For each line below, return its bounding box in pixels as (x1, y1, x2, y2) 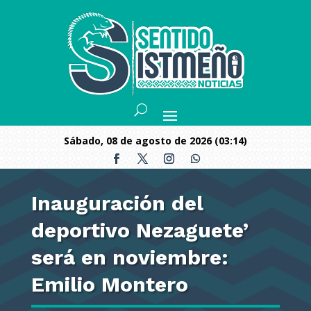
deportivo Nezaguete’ (31, 218, 249, 242)
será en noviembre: (31, 245, 228, 269)
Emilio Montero (31, 272, 188, 296)
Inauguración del (31, 191, 203, 215)
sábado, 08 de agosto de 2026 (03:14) (69, 134, 247, 147)
